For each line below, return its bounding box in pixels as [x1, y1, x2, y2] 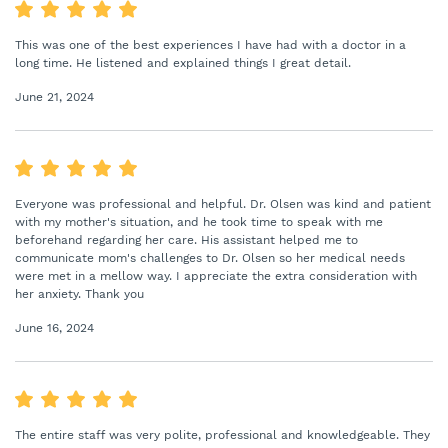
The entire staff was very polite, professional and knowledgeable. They [15, 428, 430, 442]
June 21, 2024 [15, 90, 94, 104]
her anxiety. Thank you [15, 287, 144, 301]
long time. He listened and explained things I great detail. [15, 56, 351, 70]
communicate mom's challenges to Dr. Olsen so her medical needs [15, 251, 405, 265]
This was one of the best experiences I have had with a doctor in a [15, 38, 406, 52]
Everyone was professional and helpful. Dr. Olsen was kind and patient [15, 197, 431, 211]
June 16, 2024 [15, 321, 94, 335]
